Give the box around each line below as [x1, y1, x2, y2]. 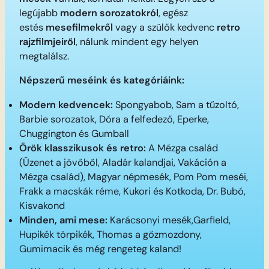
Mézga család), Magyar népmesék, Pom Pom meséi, [19, 170, 248, 183]
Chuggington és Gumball [19, 127, 129, 140]
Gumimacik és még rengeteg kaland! [19, 242, 181, 255]
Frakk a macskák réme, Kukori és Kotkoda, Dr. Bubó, [19, 184, 246, 198]
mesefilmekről [46, 20, 113, 34]
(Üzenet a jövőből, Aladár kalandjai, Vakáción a [19, 156, 226, 169]
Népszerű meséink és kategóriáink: [19, 74, 184, 87]
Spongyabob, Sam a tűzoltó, [113, 98, 239, 111]
